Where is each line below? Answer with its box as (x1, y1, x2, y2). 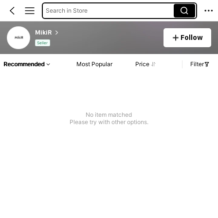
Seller (37, 40, 48, 46)
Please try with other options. (69, 118, 148, 126)
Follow (181, 33, 203, 41)
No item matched (86, 111, 132, 119)
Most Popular (76, 60, 113, 68)
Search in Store (45, 6, 88, 14)
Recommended (3, 60, 44, 68)
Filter (190, 60, 204, 68)
